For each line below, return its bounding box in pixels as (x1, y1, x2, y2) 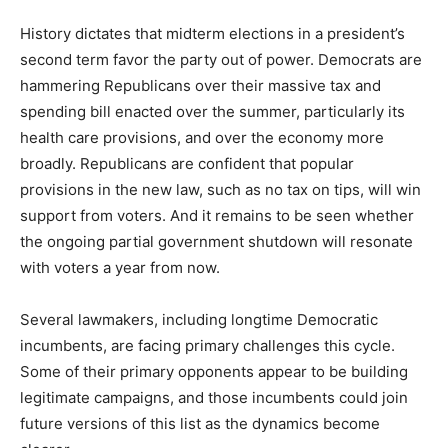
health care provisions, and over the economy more (20, 128, 384, 147)
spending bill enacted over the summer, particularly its (20, 102, 405, 121)
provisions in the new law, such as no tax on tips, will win (20, 180, 421, 199)
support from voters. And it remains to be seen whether (20, 206, 414, 225)
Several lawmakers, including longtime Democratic (20, 310, 378, 329)
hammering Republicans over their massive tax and (20, 76, 381, 95)
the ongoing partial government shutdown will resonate (20, 232, 413, 251)
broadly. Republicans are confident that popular (20, 154, 354, 173)
